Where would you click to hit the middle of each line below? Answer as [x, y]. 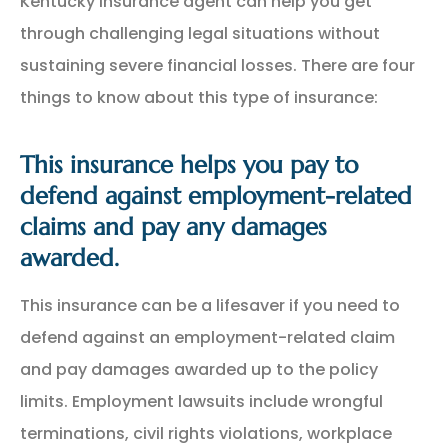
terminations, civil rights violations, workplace [206, 433]
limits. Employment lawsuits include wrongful [201, 401]
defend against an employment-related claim [207, 337]
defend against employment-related [216, 195]
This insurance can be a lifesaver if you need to [210, 305]
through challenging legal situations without [200, 33]
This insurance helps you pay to [189, 164]
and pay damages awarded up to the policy [199, 369]
